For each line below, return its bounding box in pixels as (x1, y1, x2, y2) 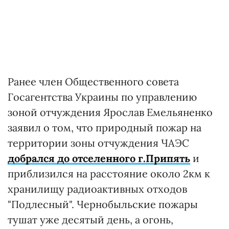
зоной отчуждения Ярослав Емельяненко (8, 105, 213, 119)
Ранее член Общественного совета (8, 75, 179, 88)
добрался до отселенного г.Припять (8, 151, 190, 165)
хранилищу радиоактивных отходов (8, 182, 187, 195)
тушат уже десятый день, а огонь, (8, 213, 173, 226)
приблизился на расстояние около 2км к (8, 167, 210, 180)
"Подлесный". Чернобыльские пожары (8, 197, 198, 211)
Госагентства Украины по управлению (8, 90, 197, 103)
